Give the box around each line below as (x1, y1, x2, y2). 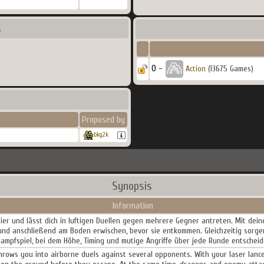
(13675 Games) (206, 64, 253, 74)
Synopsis (112, 179, 152, 193)
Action (186, 64, 206, 74)
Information (113, 200, 153, 211)
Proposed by (82, 114, 125, 125)
